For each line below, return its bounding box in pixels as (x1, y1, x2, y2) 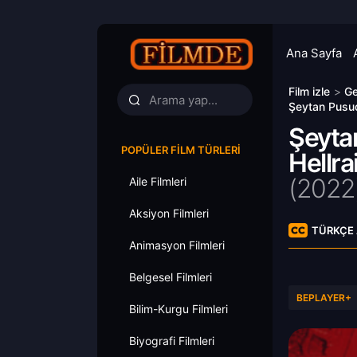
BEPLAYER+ (296, 292, 351, 304)
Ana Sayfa (286, 45, 342, 61)
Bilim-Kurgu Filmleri (129, 302, 228, 316)
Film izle (288, 84, 330, 98)
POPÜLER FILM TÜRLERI (121, 143, 241, 156)
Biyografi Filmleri (129, 334, 214, 347)
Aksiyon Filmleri (129, 206, 209, 220)
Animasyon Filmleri (129, 238, 225, 252)
